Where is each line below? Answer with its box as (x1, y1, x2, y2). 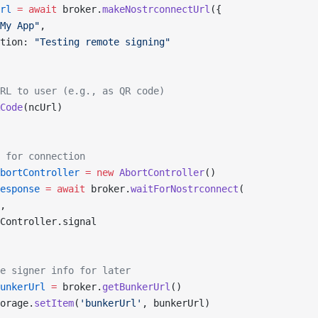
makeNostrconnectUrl (102, 4, 210, 15)
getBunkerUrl (102, 281, 170, 292)
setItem (34, 297, 74, 309)
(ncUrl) (23, 102, 62, 113)
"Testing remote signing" (34, 36, 170, 48)
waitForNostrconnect (131, 183, 238, 194)
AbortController (114, 167, 204, 178)
